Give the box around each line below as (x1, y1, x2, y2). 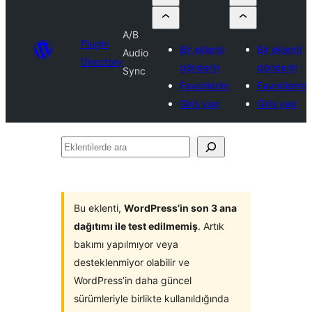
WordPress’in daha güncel (74, 274, 192, 286)
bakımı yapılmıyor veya (74, 238, 178, 250)
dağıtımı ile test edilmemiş (74, 220, 198, 232)
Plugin (81, 38, 109, 49)
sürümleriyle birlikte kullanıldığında (74, 292, 229, 304)
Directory (81, 56, 123, 68)
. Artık (198, 220, 224, 232)
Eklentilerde (61, 139, 123, 153)
